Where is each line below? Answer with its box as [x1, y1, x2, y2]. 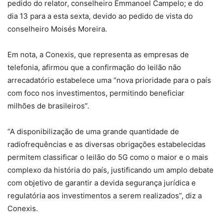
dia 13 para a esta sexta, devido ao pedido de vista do [7, 11, 193, 21]
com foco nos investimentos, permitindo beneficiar [7, 88, 184, 98]
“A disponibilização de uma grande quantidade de [7, 127, 179, 137]
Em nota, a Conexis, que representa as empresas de [7, 50, 189, 60]
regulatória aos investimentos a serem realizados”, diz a [7, 191, 202, 201]
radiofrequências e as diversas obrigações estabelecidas [7, 140, 206, 149]
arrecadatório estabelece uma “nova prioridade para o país [7, 75, 211, 85]
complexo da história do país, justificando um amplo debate [7, 165, 214, 175]
